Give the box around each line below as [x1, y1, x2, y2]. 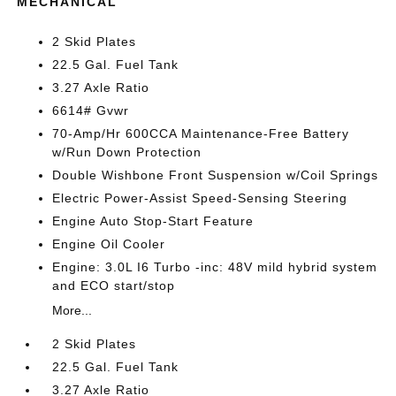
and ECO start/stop [52, 278, 176, 293]
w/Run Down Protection [52, 145, 202, 159]
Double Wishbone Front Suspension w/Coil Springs [52, 168, 379, 182]
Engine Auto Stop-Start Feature [52, 214, 255, 228]
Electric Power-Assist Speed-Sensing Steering [52, 191, 348, 205]
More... [52, 303, 93, 317]
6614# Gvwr [52, 103, 130, 118]
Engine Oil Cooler [52, 237, 166, 251]
